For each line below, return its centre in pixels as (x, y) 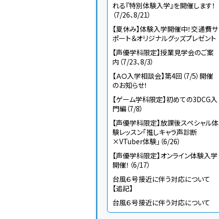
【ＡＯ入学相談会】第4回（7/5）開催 (163, 76)
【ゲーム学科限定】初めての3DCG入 (165, 99)
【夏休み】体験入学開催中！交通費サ (165, 29)
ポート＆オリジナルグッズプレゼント (164, 38)
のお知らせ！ (130, 85)
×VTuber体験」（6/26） (147, 141)
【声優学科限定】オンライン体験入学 (165, 155)
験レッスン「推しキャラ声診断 (155, 132)
